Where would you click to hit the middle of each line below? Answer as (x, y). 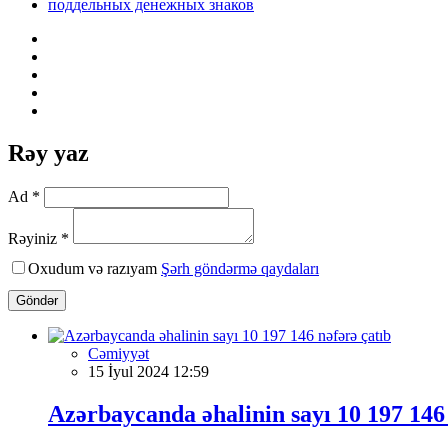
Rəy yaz (48, 152)
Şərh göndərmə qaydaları (240, 268)
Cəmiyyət (118, 353)
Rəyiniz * (38, 238)
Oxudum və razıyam (94, 268)
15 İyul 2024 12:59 (148, 371)
